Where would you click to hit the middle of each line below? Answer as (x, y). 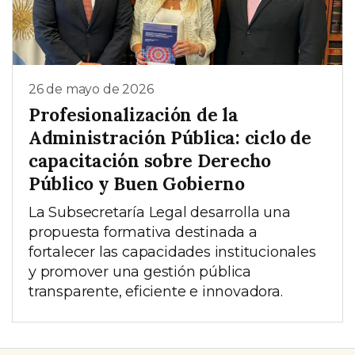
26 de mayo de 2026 (91, 90)
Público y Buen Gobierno (137, 183)
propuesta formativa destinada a (143, 232)
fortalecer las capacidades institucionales (172, 252)
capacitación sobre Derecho (150, 160)
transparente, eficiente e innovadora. (156, 291)
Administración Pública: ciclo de (170, 137)
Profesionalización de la (134, 114)
